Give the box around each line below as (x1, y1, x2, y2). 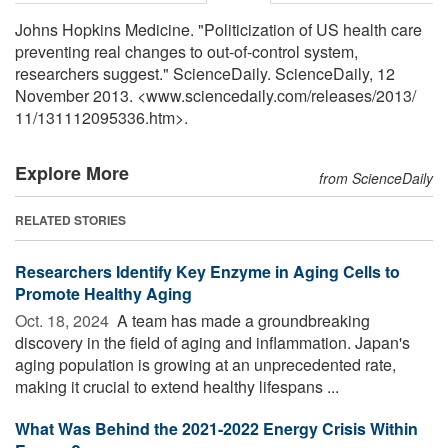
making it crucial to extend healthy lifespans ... (15, 374, 339, 398)
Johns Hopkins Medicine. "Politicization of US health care (15, 17, 422, 41)
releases (311, 83, 372, 107)
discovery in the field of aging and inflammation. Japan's (15, 330, 410, 354)
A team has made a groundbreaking (113, 308, 370, 332)
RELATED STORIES (15, 210, 126, 229)
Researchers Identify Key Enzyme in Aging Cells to (15, 259, 400, 283)
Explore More (15, 159, 129, 186)
